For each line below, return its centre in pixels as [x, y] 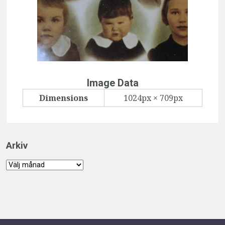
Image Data [113, 83]
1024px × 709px [153, 98]
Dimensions [64, 98]
